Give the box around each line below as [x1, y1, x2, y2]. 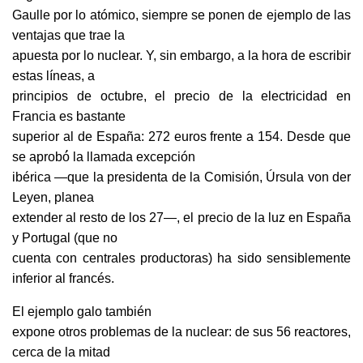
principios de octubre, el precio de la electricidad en [12, 89, 351, 104]
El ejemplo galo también [12, 305, 152, 319]
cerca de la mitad [12, 345, 110, 360]
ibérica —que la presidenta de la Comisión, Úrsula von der [12, 170, 351, 185]
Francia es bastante [12, 109, 126, 124]
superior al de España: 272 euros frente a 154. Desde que [12, 130, 351, 144]
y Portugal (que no [12, 231, 117, 246]
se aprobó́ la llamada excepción [12, 150, 195, 164]
